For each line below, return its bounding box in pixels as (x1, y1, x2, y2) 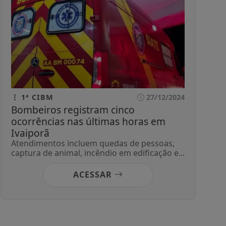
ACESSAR (73, 168, 115, 180)
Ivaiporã (11, 126, 49, 140)
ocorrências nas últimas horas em (11, 114, 165, 128)
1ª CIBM (19, 92, 53, 102)
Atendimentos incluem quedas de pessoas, (11, 137, 175, 149)
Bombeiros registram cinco (11, 102, 135, 117)
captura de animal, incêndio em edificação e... (11, 147, 185, 158)
